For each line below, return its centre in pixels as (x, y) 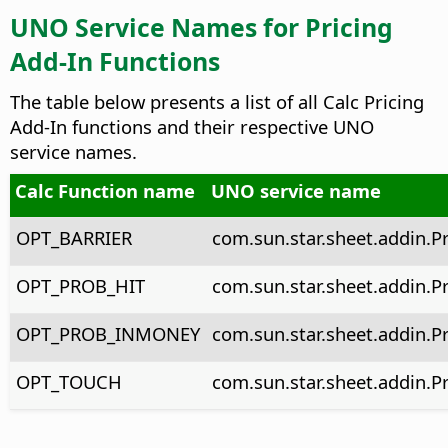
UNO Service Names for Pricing (201, 27)
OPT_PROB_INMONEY (107, 334)
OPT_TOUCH (68, 382)
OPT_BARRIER (73, 238)
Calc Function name (104, 191)
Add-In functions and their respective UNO (192, 127)
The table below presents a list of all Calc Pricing (217, 102)
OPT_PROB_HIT (80, 286)
